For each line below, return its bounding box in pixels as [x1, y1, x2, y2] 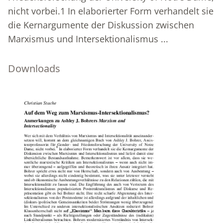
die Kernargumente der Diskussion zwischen [8, 19, 194, 31]
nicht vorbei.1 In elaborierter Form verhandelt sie [8, 5, 214, 17]
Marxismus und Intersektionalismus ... [8, 33, 168, 45]
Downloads [8, 62, 60, 75]
